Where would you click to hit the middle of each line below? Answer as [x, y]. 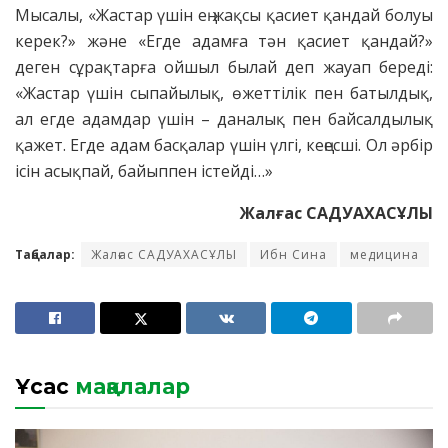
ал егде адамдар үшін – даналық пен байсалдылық [224, 119]
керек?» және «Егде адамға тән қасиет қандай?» [224, 41]
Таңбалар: [45, 255]
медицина [384, 255]
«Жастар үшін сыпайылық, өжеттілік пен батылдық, [224, 93]
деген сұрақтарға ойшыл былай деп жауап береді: [224, 67]
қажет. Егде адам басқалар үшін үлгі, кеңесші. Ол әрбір [224, 145]
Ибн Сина [293, 255]
